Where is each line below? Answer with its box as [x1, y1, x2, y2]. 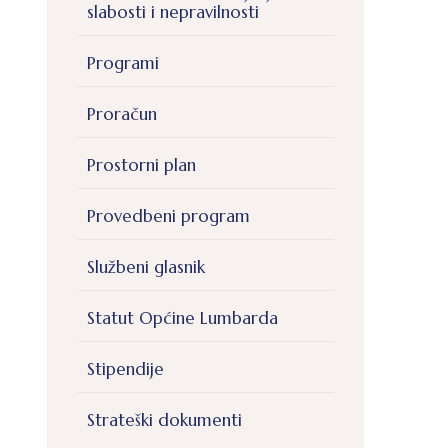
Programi [87, 52, 159, 75]
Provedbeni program [87, 205, 250, 228]
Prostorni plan [87, 154, 196, 177]
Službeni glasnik [87, 256, 205, 279]
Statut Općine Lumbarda [87, 307, 278, 330]
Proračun [87, 103, 157, 126]
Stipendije [87, 358, 164, 381]
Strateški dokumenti [87, 409, 242, 432]
